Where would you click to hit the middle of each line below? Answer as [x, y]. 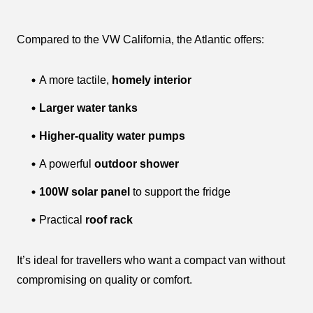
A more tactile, [75, 80]
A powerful [67, 163]
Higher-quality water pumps [112, 136]
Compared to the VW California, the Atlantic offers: [140, 39]
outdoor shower [137, 163]
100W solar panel [85, 191]
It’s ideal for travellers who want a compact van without [151, 260]
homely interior [152, 80]
